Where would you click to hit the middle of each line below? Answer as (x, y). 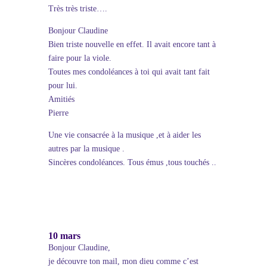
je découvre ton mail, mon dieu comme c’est (123, 261)
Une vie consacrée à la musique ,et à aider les (124, 135)
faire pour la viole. (80, 58)
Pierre (58, 113)
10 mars (64, 236)
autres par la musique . (86, 149)
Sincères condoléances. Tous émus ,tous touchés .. (132, 162)
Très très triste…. (77, 9)
